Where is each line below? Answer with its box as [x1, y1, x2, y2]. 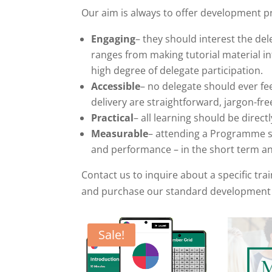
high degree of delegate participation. [91, 63, 263, 77]
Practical [91, 110, 134, 124]
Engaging [91, 32, 136, 46]
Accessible [91, 79, 141, 93]
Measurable [91, 126, 149, 140]
